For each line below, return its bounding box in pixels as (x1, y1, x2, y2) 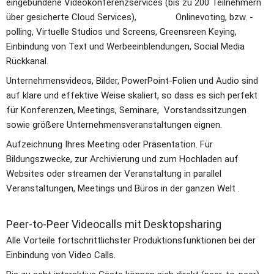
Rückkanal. (6, 55, 48, 67)
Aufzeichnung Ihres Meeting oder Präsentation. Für (6, 138, 213, 150)
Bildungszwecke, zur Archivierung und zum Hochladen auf (6, 153, 239, 165)
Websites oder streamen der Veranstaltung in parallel (6, 168, 221, 179)
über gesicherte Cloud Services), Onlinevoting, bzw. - (6, 11, 253, 23)
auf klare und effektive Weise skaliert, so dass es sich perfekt (6, 89, 257, 101)
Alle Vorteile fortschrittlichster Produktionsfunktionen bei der (6, 234, 256, 246)
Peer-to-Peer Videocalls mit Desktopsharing (6, 217, 221, 231)
